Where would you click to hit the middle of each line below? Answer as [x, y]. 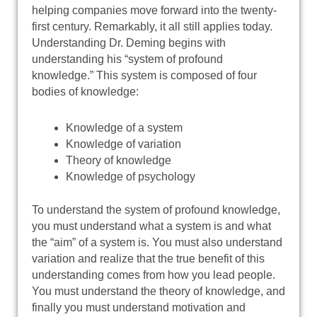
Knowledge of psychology [131, 176]
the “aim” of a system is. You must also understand [157, 242]
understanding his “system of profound [127, 59]
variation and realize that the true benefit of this [148, 258]
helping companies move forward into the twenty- [154, 10]
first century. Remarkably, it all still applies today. [152, 26]
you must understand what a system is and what [151, 226]
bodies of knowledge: [85, 91]
